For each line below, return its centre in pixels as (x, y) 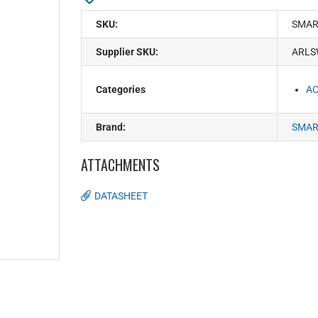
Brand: (111, 127)
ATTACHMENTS (120, 164)
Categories (121, 89)
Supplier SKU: (127, 51)
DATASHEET (121, 196)
